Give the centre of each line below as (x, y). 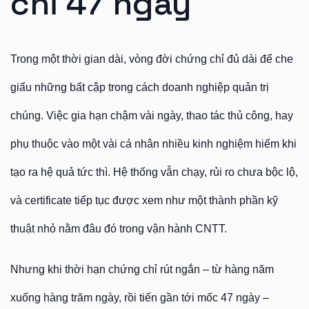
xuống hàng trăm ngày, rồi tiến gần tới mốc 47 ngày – (140, 298)
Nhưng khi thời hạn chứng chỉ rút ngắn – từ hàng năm (142, 269)
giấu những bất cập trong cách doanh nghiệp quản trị (140, 87)
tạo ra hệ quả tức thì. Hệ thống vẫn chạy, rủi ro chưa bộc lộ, (154, 172)
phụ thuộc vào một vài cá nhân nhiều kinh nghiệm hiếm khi (153, 144)
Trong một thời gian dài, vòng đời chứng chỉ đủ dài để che (152, 59)
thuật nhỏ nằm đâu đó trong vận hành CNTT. (119, 229)
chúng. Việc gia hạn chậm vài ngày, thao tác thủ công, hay (152, 116)
